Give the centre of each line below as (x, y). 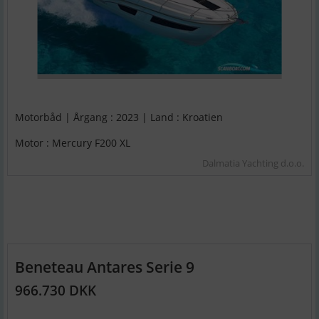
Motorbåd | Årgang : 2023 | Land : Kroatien (119, 117)
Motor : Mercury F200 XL (73, 142)
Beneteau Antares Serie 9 (105, 266)
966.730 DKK (56, 290)
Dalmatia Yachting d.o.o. (253, 163)
